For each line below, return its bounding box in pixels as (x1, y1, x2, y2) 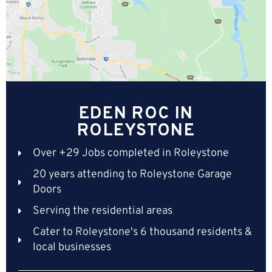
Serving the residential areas (32, 204, 172, 219)
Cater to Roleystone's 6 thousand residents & (32, 225, 252, 240)
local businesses (32, 240, 111, 255)
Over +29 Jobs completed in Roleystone (32, 146, 229, 161)
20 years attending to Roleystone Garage (32, 168, 232, 182)
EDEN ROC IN (78, 103, 194, 126)
